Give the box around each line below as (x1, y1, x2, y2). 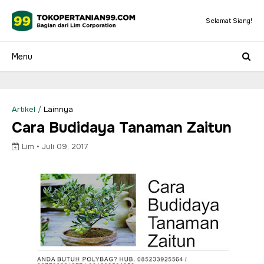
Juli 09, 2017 (42, 141, 88, 151)
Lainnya (44, 104, 73, 114)
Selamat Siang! (206, 16, 252, 25)
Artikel (12, 104, 35, 114)
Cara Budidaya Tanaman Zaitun (12, 118, 232, 137)
